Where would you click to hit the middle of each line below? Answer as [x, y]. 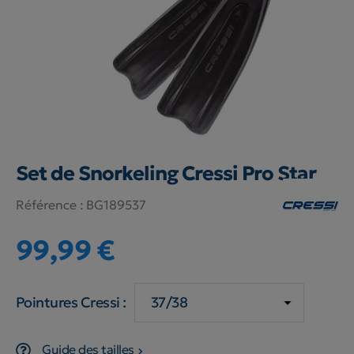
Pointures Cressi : [71, 302]
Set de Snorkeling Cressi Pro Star [166, 173]
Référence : [49, 205]
